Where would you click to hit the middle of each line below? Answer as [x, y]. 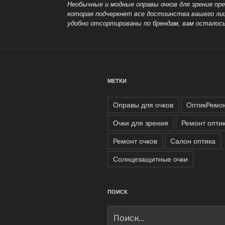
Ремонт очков [135, 140]
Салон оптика [193, 140]
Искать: [121, 211]
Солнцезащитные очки [150, 158]
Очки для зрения [141, 122]
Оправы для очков [143, 104]
